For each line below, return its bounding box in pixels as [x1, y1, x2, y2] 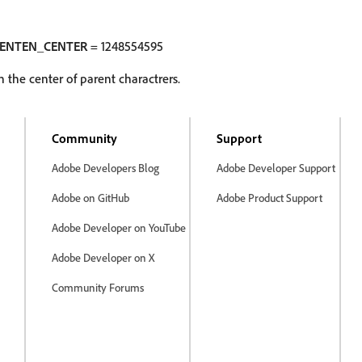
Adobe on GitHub [52, 191, 129, 204]
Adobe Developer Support [217, 161, 336, 175]
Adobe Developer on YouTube [52, 221, 186, 234]
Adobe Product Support [217, 191, 323, 204]
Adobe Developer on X [52, 250, 154, 264]
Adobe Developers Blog [52, 161, 159, 175]
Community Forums [52, 280, 144, 294]
